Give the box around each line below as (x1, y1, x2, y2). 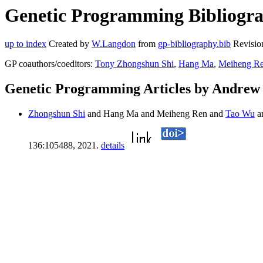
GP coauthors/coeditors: (5, 59, 95, 69)
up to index (5, 39, 46, 49)
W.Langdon (92, 39, 136, 49)
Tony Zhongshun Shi (95, 59, 174, 69)
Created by (46, 39, 92, 49)
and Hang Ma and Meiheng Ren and (85, 109, 225, 119)
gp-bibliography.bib (158, 39, 231, 49)
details (101, 140, 124, 151)
